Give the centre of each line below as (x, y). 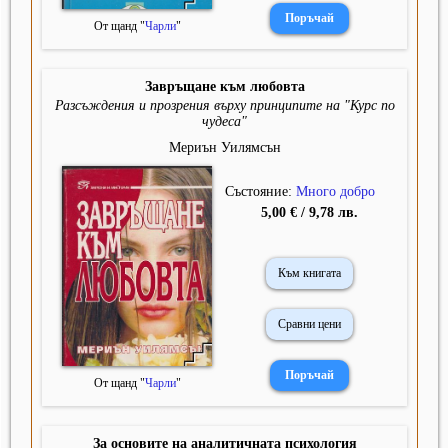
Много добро (335, 191)
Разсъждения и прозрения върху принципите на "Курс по (224, 106)
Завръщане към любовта (224, 87)
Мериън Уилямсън (224, 148)
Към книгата (310, 273)
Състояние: (260, 191)
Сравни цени (310, 324)
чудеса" (224, 122)
